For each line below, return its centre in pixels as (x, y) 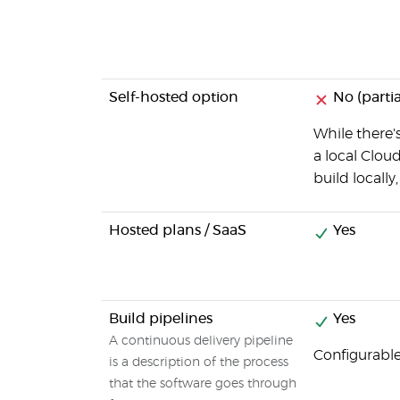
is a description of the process (199, 362)
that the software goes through (203, 384)
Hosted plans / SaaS (178, 230)
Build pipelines (161, 319)
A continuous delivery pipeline (201, 341)
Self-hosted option (174, 97)
